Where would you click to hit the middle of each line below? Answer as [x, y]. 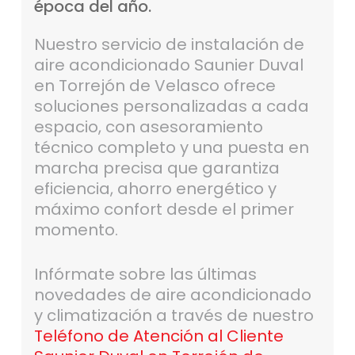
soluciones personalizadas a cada [171, 107]
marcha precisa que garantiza [157, 168]
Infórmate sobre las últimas [145, 275]
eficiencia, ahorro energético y [155, 189]
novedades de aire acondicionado [172, 295]
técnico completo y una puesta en [171, 148]
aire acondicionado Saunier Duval [168, 65]
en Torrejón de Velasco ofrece [155, 86]
